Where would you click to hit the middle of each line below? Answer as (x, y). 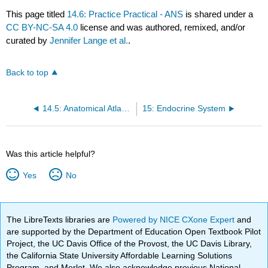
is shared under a (218, 14)
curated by (28, 40)
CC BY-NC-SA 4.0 (42, 27)
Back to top (28, 73)
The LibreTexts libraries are (60, 219)
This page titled (37, 14)
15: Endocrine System (184, 109)
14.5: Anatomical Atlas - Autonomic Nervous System (125, 109)
